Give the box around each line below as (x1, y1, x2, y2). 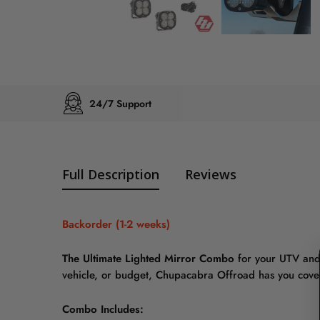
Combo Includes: (62, 301, 144, 318)
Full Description (62, 166, 159, 184)
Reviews (185, 166, 236, 184)
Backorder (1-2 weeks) (62, 216, 170, 233)
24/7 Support (89, 96, 151, 111)
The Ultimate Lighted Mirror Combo (62, 251, 234, 267)
